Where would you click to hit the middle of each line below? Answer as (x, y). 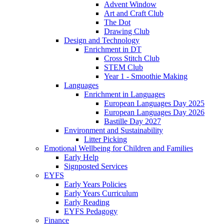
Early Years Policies (95, 184)
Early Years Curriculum (101, 193)
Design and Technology (102, 40)
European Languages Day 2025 (154, 103)
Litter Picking (105, 139)
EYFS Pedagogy (91, 211)
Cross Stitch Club (132, 58)
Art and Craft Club (134, 13)
